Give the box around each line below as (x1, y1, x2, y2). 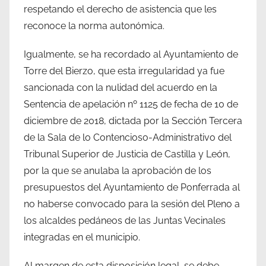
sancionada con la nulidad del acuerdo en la (24, 81, 217, 93)
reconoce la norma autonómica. (24, 20, 167, 31)
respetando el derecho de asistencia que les (24, 3, 217, 15)
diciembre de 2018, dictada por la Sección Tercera (24, 115, 242, 126)
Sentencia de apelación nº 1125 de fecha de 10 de (24, 98, 238, 110)
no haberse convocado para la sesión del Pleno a (24, 198, 240, 210)
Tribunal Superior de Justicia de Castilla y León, (24, 148, 230, 160)
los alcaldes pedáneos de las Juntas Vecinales (24, 214, 226, 226)
